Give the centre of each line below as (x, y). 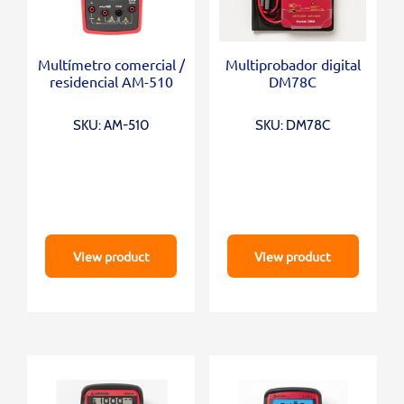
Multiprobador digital (293, 64)
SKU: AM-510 (111, 126)
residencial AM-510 (111, 82)
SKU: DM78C (293, 126)
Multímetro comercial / (111, 64)
